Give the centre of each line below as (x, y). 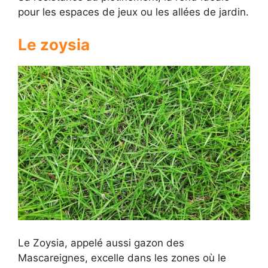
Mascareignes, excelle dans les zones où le (122, 258)
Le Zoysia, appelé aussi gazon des (101, 243)
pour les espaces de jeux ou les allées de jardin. (133, 12)
